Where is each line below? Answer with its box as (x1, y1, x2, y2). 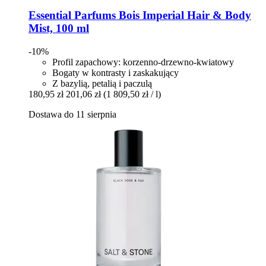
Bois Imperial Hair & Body (116, 9, 251, 22)
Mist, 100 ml (28, 22, 89, 35)
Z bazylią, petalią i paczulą (52, 78, 152, 89)
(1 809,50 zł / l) (103, 89, 161, 100)
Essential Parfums (28, 9, 116, 22)
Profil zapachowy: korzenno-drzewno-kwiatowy (52, 57, 234, 68)
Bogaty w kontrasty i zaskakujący (52, 68, 179, 78)
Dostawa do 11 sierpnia (28, 109, 116, 120)
